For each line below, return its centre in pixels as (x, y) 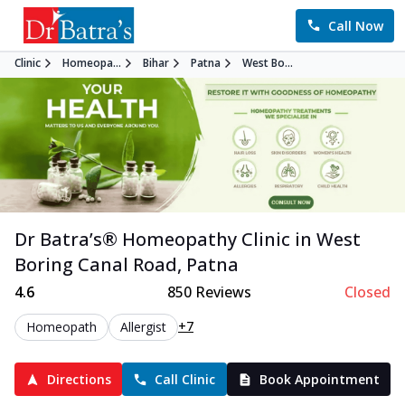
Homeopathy (179, 240)
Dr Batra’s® (68, 240)
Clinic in (274, 240)
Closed (367, 292)
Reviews (221, 292)
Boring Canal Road (96, 265)
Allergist (143, 327)
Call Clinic (185, 380)
